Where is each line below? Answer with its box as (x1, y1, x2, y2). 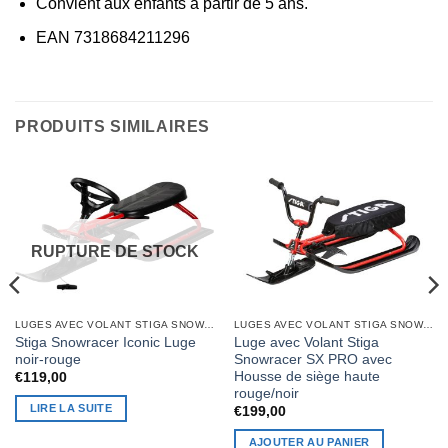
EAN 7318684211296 (35, 29, 190, 47)
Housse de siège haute (233, 368, 380, 384)
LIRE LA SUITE (29, 402, 113, 415)
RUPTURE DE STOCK (30, 242, 199, 260)
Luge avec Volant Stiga (233, 334, 379, 350)
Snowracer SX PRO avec (233, 351, 392, 367)
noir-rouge (14, 351, 81, 367)
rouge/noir (233, 385, 299, 401)
